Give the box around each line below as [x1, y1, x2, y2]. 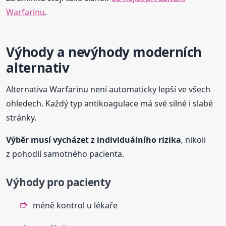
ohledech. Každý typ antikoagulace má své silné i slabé [6, 98, 213, 109]
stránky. [6, 112, 37, 124]
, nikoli [181, 134, 206, 146]
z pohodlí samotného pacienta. [6, 148, 125, 160]
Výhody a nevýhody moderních [6, 43, 202, 62]
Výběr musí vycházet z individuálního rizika [6, 134, 182, 146]
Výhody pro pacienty [6, 175, 111, 190]
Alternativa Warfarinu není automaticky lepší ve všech [6, 84, 211, 95]
